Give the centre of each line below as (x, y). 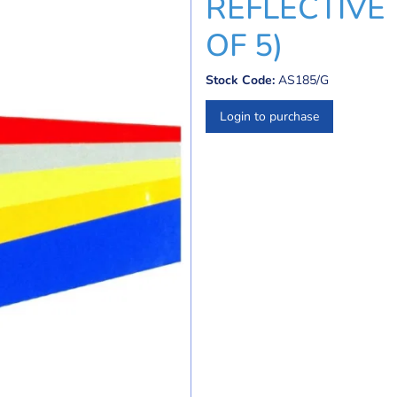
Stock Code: (240, 80)
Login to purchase (269, 117)
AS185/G (304, 80)
